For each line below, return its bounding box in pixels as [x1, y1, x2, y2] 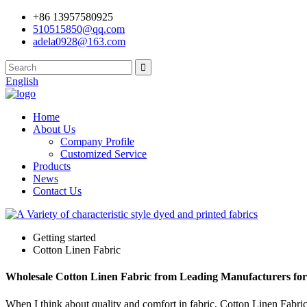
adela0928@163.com [33, 36, 125, 47]
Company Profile [60, 136, 134, 147]
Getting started [33, 232, 96, 243]
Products [33, 160, 71, 172]
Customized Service [60, 148, 147, 160]
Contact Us [33, 185, 82, 197]
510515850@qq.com [33, 23, 125, 35]
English [5, 75, 38, 87]
